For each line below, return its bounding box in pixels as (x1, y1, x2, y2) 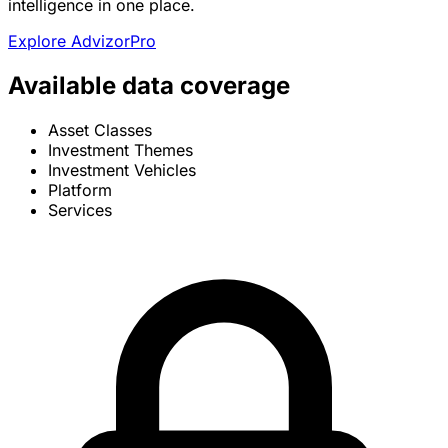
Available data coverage (8, 71, 290, 101)
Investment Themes (48, 140, 193, 161)
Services (48, 200, 112, 221)
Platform (48, 180, 112, 201)
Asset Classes (48, 120, 152, 141)
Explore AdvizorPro (8, 31, 156, 52)
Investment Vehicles (48, 160, 196, 181)
